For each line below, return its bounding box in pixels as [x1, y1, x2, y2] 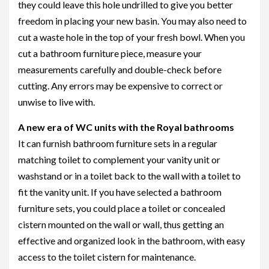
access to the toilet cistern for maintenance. [18, 251, 196, 262]
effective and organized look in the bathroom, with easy [18, 235, 245, 246]
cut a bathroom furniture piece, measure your [18, 47, 202, 59]
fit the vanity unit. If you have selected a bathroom [18, 186, 222, 198]
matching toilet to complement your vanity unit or [18, 154, 220, 165]
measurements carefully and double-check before [18, 64, 222, 75]
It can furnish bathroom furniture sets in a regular [18, 138, 217, 149]
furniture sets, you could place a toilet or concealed [18, 202, 225, 214]
